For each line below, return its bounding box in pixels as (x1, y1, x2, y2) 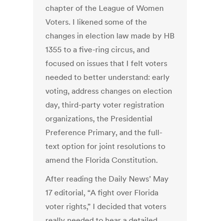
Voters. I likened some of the (45, 17, 147, 27)
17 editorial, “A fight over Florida (45, 187, 159, 198)
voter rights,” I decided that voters (45, 201, 167, 212)
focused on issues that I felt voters (45, 58, 168, 69)
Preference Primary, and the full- (45, 127, 163, 138)
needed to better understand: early (45, 72, 170, 82)
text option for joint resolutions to (45, 141, 166, 151)
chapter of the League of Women (45, 3, 164, 13)
